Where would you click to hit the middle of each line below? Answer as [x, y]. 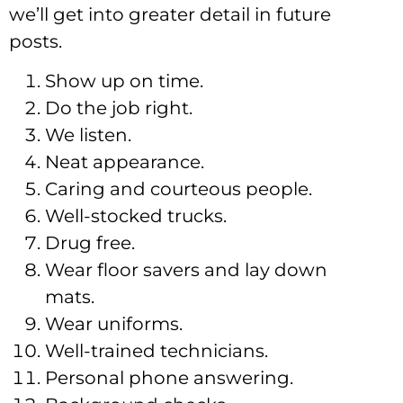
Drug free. [90, 243]
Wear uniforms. [114, 324]
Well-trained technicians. [157, 351]
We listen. [88, 135]
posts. [36, 41]
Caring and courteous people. [179, 189]
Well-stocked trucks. [136, 216]
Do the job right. [119, 108]
